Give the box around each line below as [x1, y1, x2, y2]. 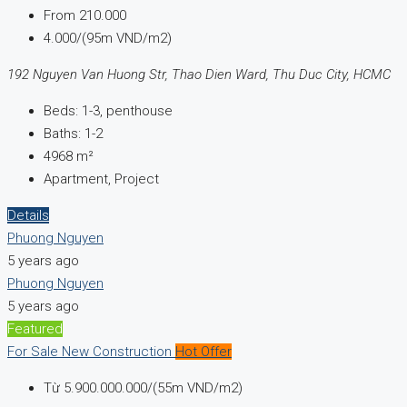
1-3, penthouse [82, 103, 173, 120]
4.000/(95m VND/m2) [44, 30, 172, 47]
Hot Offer [175, 343, 232, 361]
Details [7, 207, 49, 224]
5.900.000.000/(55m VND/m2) [64, 380, 243, 397]
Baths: [44, 125, 81, 143]
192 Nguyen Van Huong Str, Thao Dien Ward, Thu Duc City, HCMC [7, 66, 391, 84]
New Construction [62, 343, 175, 361]
